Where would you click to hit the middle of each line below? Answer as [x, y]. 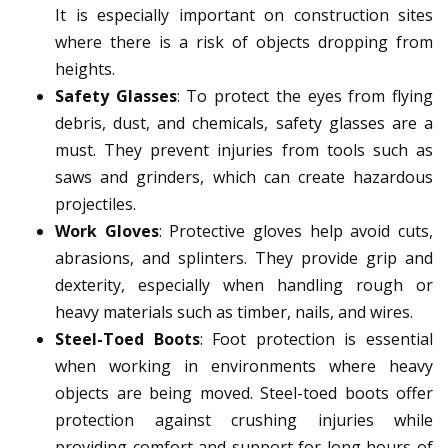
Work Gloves [107, 231]
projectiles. [95, 204]
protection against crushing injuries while [244, 420]
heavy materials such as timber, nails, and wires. [234, 312]
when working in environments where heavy [244, 366]
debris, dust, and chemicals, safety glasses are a [244, 123]
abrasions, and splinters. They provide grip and [244, 258]
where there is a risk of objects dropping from [244, 42]
